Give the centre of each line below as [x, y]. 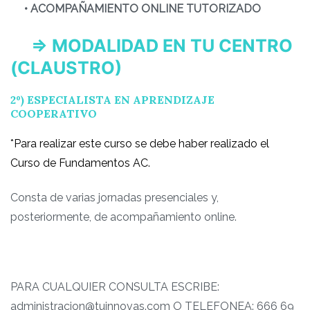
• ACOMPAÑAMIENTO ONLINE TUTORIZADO [136, 9]
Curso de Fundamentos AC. [80, 163]
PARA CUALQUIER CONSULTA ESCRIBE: [115, 287]
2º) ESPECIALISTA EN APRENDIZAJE [112, 99]
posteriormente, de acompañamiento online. [124, 217]
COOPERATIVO [54, 113]
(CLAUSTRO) [66, 67]
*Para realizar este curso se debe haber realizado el [140, 143]
